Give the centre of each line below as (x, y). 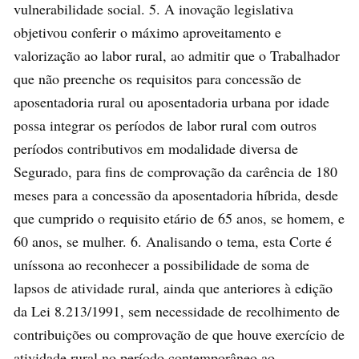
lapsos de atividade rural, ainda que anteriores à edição (173, 287)
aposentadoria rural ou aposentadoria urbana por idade (171, 101)
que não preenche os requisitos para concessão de (157, 78)
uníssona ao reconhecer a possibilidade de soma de (161, 264)
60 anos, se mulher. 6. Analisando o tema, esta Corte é (173, 241)
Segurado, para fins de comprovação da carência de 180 (175, 171)
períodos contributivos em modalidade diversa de (156, 148)
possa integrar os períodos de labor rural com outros (165, 125)
